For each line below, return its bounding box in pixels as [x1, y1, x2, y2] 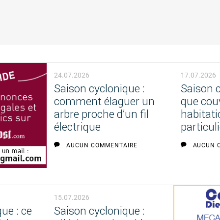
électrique [54, 120, 101, 134]
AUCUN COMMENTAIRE [66, 142, 137, 149]
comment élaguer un [54, 95, 155, 109]
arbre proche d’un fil [54, 108, 149, 121]
